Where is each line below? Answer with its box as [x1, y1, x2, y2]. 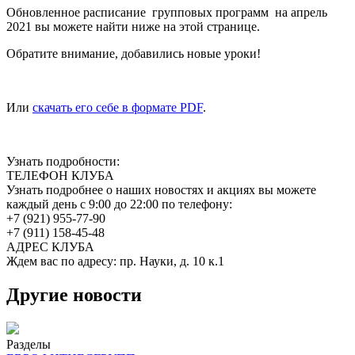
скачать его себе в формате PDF [32, 100, 203, 114]
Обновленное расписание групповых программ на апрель [6, 5, 327, 19]
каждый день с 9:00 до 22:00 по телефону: [6, 197, 232, 211]
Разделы [6, 337, 51, 351]
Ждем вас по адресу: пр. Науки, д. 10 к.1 [6, 254, 224, 268]
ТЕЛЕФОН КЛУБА [6, 168, 114, 182]
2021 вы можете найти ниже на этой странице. [6, 19, 260, 33]
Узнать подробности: [6, 154, 120, 168]
